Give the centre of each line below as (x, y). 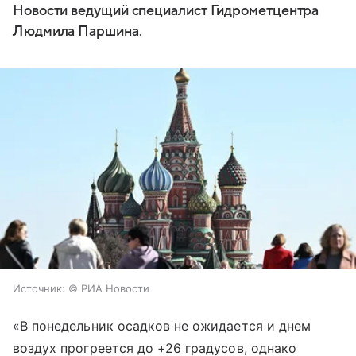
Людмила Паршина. (77, 32)
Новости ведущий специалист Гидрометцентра (166, 11)
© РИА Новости (109, 288)
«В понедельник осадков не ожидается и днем (162, 325)
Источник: (39, 288)
